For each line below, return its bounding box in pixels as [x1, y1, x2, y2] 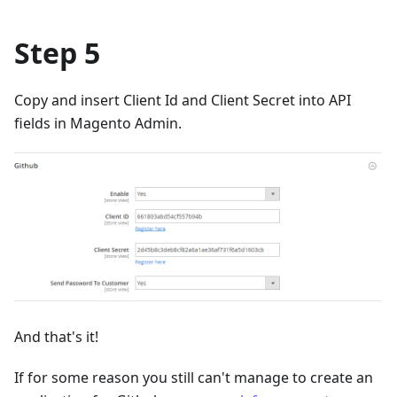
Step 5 [14, 33, 100, 72]
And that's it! [14, 326, 98, 346]
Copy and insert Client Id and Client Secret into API [14, 90, 351, 110]
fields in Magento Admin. [14, 113, 182, 133]
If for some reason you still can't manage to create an [14, 367, 373, 387]
